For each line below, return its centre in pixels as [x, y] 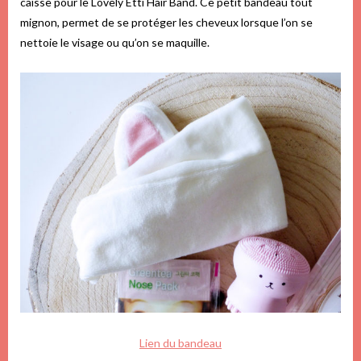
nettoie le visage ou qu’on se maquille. [115, 43]
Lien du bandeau [180, 342]
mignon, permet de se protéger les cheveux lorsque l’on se [166, 23]
